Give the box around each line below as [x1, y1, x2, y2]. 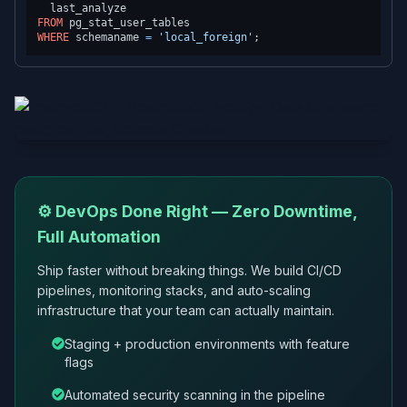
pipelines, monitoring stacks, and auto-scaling [37, 283, 311, 298]
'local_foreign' [158, 31, 253, 44]
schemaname [69, 31, 145, 44]
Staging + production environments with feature [65, 336, 350, 352]
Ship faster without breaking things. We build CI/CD [37, 263, 342, 278]
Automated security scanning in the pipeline [65, 387, 325, 402]
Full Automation [37, 227, 161, 246]
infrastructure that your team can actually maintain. [37, 303, 334, 318]
